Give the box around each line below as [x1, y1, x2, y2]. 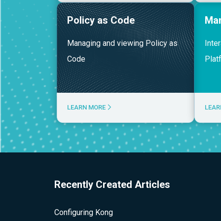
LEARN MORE [67, 104, 108, 111]
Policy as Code [67, 14, 135, 26]
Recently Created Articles [54, 179, 170, 190]
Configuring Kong [54, 208, 113, 217]
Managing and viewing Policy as [67, 38, 178, 48]
